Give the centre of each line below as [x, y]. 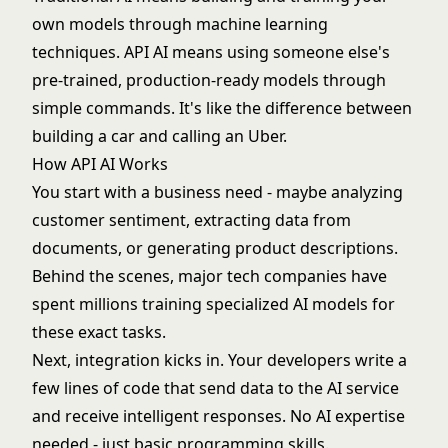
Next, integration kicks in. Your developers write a [219, 360]
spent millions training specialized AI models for [213, 304]
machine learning [262, 24]
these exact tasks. [99, 332]
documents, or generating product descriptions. [215, 248]
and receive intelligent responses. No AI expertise [218, 416]
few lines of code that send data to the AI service [215, 388]
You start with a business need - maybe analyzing [217, 192]
